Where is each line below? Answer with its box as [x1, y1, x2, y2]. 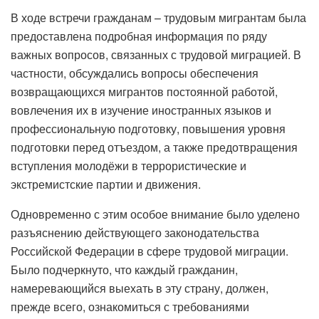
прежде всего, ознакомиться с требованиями [11, 298, 249, 315]
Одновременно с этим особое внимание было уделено [11, 206, 300, 223]
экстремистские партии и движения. [11, 176, 201, 193]
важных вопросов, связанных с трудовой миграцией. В [11, 46, 301, 63]
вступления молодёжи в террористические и [11, 157, 246, 174]
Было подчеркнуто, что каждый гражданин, [11, 261, 238, 278]
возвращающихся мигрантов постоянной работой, [11, 83, 278, 100]
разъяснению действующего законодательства [11, 224, 259, 241]
